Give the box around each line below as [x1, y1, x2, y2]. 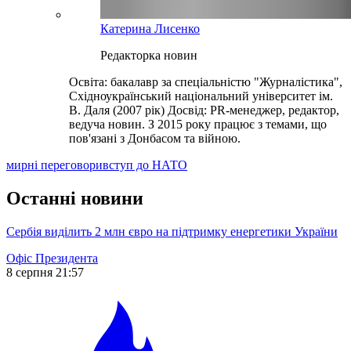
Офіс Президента [6, 251, 98, 266]
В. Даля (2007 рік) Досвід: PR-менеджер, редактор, [69, 103, 339, 118]
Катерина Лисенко [100, 22, 200, 36]
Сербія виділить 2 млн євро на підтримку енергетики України [6, 225, 338, 239]
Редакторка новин [100, 49, 197, 63]
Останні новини [6, 188, 143, 209]
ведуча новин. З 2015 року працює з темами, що [69, 118, 327, 132]
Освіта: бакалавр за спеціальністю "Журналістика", [69, 75, 342, 89]
